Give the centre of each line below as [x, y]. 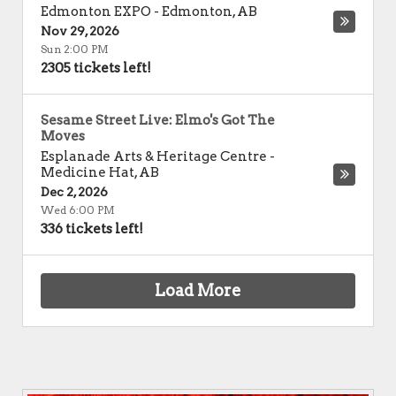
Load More [198, 290]
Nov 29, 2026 [80, 31]
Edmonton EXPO [96, 11]
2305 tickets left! [96, 68]
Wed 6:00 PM [78, 210]
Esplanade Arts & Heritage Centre [154, 156]
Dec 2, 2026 [74, 192]
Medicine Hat [88, 172]
